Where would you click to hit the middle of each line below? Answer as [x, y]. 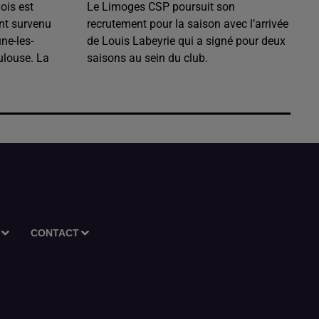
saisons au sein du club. [147, 58]
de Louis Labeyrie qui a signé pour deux [186, 41]
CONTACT [54, 232]
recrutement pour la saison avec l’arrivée [188, 23]
